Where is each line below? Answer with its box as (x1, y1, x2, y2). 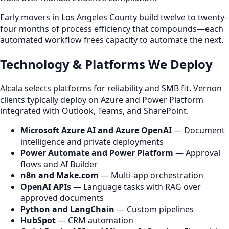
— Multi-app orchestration (99, 170, 203, 181)
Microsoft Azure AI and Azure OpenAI (20, 125, 172, 136)
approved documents (20, 192, 104, 203)
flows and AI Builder (20, 158, 98, 170)
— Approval (173, 147, 220, 158)
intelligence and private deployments (20, 136, 164, 147)
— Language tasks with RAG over (71, 181, 201, 192)
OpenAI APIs (20, 181, 71, 192)
